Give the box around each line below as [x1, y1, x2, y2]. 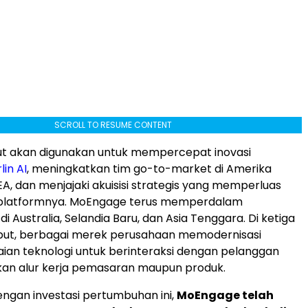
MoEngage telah [177, 287, 274, 303]
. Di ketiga [243, 210, 295, 226]
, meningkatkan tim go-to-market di [27, 161, 226, 177]
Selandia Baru [65, 210, 137, 226]
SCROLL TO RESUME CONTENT [54, 119, 172, 131]
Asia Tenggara [166, 210, 243, 226]
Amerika [226, 161, 272, 177]
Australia [12, 210, 60, 226]
